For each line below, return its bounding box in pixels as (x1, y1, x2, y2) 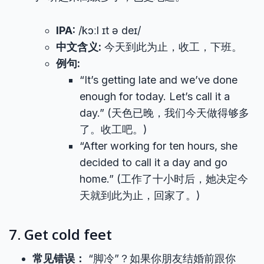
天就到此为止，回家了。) (80, 189, 200, 202)
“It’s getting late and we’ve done (80, 74, 237, 86)
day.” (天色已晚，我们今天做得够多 (80, 107, 249, 119)
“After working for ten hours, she (80, 140, 237, 152)
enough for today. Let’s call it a (80, 90, 230, 103)
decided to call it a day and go (80, 156, 227, 169)
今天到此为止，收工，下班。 (101, 41, 242, 53)
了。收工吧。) (80, 123, 147, 136)
